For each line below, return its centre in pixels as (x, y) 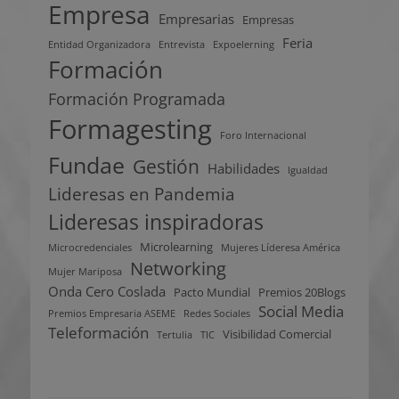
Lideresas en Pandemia (142, 195)
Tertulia (175, 335)
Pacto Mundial (212, 293)
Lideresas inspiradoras (156, 222)
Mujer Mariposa (85, 272)
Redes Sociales (217, 314)
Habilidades (244, 169)
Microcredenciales (90, 248)
